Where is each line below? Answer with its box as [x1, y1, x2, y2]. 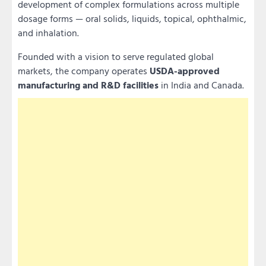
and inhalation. [18, 25, 79, 40]
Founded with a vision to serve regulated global [18, 49, 214, 64]
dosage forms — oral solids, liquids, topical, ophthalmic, [18, 11, 246, 26]
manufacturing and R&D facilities [18, 77, 159, 92]
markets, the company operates [18, 63, 150, 78]
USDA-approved [150, 63, 220, 78]
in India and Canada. [159, 77, 244, 92]
